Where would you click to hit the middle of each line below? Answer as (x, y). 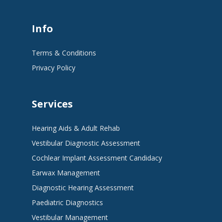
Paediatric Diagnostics (67, 202)
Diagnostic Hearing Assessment (83, 188)
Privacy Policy (54, 68)
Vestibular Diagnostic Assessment (86, 143)
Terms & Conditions (64, 53)
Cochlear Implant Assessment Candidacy (97, 158)
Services (52, 104)
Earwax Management (66, 173)
